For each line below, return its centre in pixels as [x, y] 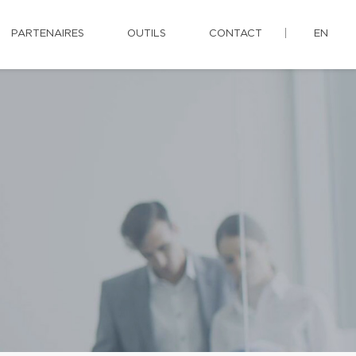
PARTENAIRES [48, 34]
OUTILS [147, 34]
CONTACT [236, 34]
